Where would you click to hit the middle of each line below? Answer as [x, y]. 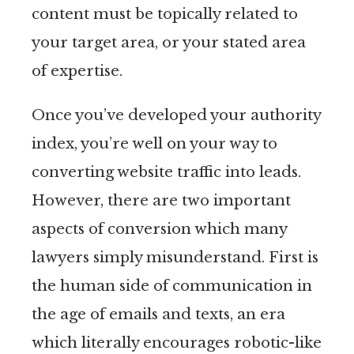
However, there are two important [161, 200]
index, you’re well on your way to [154, 143]
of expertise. [77, 70]
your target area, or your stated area [169, 42]
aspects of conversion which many [159, 228]
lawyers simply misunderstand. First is [175, 257]
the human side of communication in [172, 285]
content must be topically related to [165, 13]
